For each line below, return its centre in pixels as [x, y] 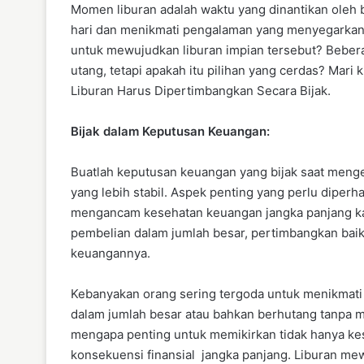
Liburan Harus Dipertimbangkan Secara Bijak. [201, 90]
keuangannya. [110, 253]
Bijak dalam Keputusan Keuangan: [170, 131]
